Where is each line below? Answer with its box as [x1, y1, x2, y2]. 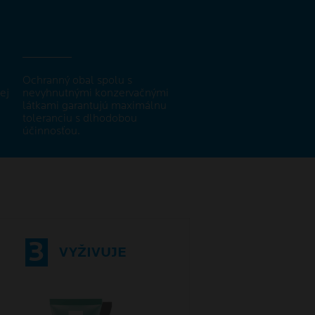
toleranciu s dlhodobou [22, 112, 137, 126]
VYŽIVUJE [58, 244, 127, 262]
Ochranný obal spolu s [22, 74, 132, 88]
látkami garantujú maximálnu [22, 99, 167, 113]
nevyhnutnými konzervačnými [22, 86, 169, 101]
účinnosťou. [22, 124, 80, 139]
